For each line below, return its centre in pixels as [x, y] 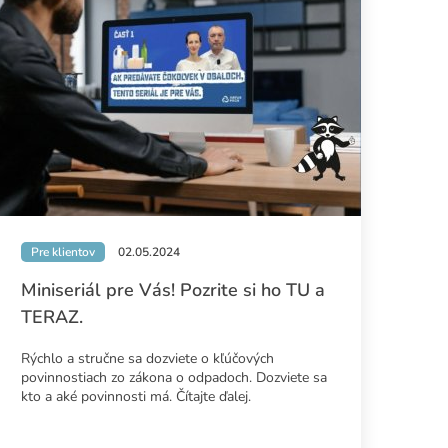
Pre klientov [62, 252]
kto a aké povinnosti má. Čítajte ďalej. [135, 397]
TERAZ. [51, 317]
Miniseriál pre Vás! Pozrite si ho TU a [172, 290]
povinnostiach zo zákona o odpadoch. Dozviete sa [173, 378]
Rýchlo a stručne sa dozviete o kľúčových [147, 359]
